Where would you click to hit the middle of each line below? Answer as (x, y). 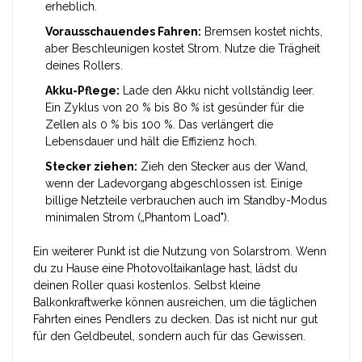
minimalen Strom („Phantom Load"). (137, 217)
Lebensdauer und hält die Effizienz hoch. (151, 141)
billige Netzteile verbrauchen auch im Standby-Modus (186, 200)
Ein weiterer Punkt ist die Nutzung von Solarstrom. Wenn (180, 251)
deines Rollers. (84, 65)
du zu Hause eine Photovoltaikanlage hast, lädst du (165, 268)
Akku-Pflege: (82, 90)
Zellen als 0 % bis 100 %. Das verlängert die (159, 124)
